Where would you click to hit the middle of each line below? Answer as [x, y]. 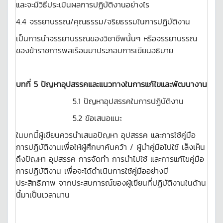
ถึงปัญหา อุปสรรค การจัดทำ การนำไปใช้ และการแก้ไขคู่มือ [110, 159]
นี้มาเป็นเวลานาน [43, 195]
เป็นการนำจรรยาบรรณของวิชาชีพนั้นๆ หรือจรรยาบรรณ [107, 38]
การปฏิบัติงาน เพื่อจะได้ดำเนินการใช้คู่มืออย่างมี [92, 171]
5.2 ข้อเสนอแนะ [69, 118]
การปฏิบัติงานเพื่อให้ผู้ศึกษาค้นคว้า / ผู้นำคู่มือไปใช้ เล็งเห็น [111, 147]
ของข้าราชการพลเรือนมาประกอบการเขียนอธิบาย [95, 50]
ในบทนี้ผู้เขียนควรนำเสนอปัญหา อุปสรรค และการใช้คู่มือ [106, 135]
